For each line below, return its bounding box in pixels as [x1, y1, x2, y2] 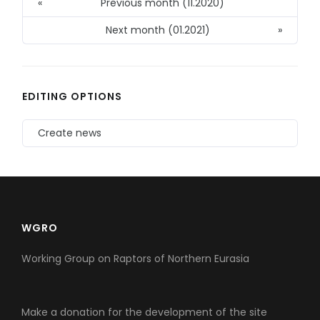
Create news [38, 126, 101, 141]
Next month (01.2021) [106, 23, 210, 38]
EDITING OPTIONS [22, 89, 122, 104]
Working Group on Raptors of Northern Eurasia [21, 251, 249, 266]
